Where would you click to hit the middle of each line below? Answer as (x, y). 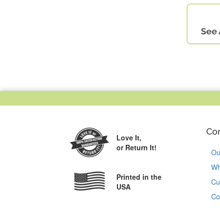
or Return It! (137, 148)
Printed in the (139, 177)
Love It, (129, 138)
